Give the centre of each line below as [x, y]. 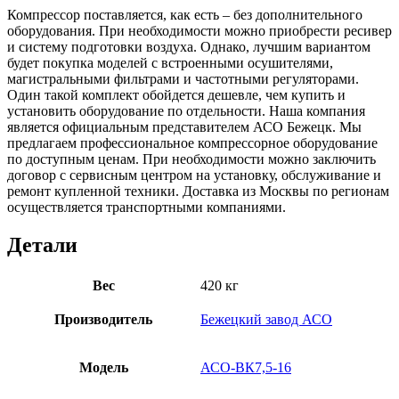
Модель [103, 368]
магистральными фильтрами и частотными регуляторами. [183, 79]
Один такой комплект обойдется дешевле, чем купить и [176, 95]
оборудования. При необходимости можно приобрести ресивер [199, 31]
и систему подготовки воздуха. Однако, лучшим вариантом [189, 47]
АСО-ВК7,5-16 [246, 368]
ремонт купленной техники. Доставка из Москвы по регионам [198, 191]
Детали [42, 245]
